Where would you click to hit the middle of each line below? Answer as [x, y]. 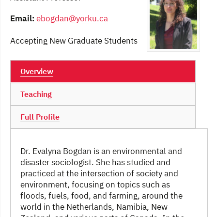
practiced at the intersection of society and [99, 174]
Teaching [36, 94]
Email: [22, 19]
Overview [37, 71]
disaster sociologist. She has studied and [95, 163]
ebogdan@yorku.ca [72, 19]
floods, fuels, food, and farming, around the [101, 196]
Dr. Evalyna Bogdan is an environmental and [101, 151]
